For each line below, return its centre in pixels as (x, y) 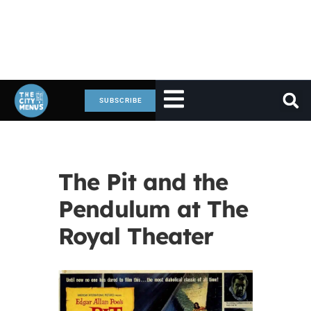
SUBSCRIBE (121, 100)
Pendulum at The (153, 209)
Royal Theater (136, 236)
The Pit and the (143, 182)
